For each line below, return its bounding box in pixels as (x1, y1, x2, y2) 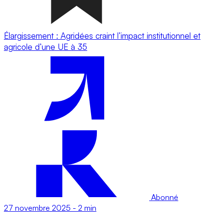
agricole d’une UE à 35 (4, 41, 87, 52)
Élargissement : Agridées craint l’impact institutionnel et (4, 30, 201, 41)
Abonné (149, 192, 178, 202)
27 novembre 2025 (4, 202, 71, 213)
